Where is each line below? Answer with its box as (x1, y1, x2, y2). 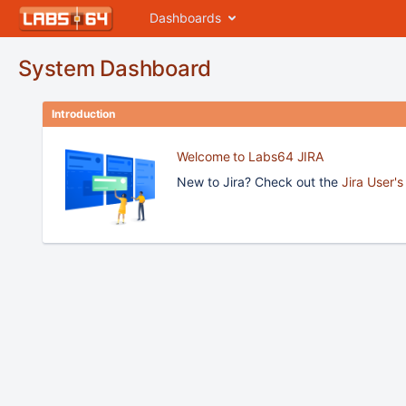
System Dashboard (18, 55, 212, 82)
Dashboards (150, 10, 221, 25)
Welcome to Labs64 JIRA (177, 149, 324, 164)
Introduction (52, 107, 116, 121)
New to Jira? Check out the (177, 174, 343, 189)
